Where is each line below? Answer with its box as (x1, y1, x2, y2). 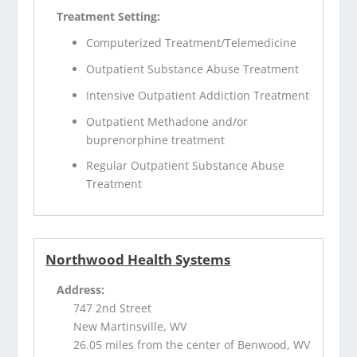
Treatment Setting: (57, 9, 161, 25)
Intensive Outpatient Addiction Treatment (86, 87, 310, 103)
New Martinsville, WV (73, 319, 187, 335)
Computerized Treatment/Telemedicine (86, 35, 297, 51)
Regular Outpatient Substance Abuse (86, 158, 285, 174)
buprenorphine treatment (86, 131, 226, 147)
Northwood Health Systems (45, 250, 231, 269)
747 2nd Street (73, 300, 152, 316)
